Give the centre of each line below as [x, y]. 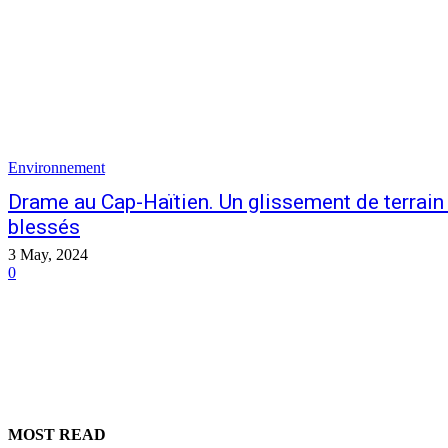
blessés [44, 227]
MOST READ [57, 435]
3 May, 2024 [48, 255]
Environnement [56, 168]
